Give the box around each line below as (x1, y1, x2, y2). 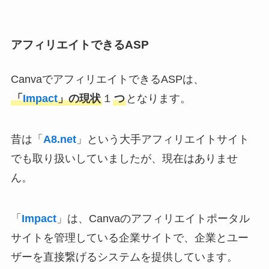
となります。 (125, 92, 191, 105)
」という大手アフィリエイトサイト (76, 133, 249, 146)
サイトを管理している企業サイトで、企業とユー (10, 232, 249, 244)
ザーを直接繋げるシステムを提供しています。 (10, 251, 238, 264)
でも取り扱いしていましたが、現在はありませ (10, 153, 238, 165)
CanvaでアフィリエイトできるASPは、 (10, 73, 204, 86)
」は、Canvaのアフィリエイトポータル (56, 213, 250, 225)
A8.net (43, 133, 76, 146)
